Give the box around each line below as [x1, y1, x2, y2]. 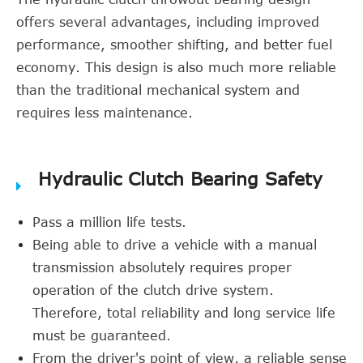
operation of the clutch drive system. [32, 283, 274, 297]
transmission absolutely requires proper [32, 260, 292, 275]
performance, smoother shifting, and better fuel [16, 37, 332, 52]
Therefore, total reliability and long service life [32, 305, 335, 320]
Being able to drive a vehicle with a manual [32, 237, 317, 252]
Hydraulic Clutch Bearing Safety [38, 168, 322, 189]
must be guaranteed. [32, 328, 171, 343]
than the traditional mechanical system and [16, 83, 300, 97]
